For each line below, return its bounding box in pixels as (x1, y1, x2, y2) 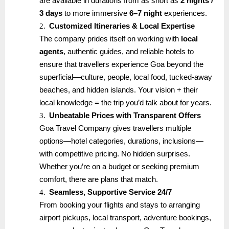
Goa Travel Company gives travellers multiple (39, 124, 192, 133)
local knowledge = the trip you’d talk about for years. (39, 99, 212, 107)
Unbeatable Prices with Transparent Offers (49, 111, 201, 120)
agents (39, 48, 64, 56)
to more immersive (62, 9, 130, 18)
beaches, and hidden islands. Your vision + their (39, 86, 198, 95)
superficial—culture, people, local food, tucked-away (39, 73, 213, 82)
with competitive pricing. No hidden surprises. (39, 150, 191, 158)
